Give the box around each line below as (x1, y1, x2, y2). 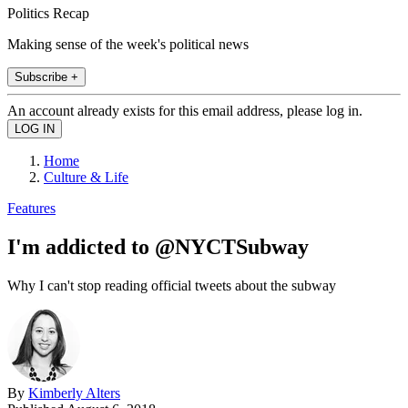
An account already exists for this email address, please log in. (7, 102, 362, 118)
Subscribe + (15, 69, 78, 84)
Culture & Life (44, 168, 128, 185)
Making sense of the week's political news (7, 36, 249, 52)
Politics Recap (7, 5, 89, 21)
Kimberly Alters (28, 384, 120, 401)
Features (7, 199, 56, 216)
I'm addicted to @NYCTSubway (7, 234, 309, 259)
